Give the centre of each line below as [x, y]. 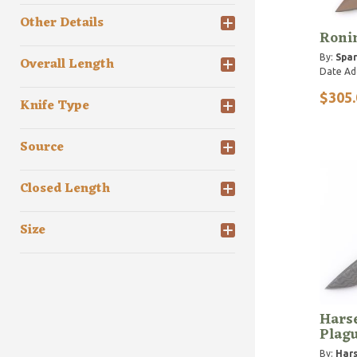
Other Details [62, 24]
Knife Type [55, 106]
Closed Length [65, 189]
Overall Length [67, 65]
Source [42, 148]
